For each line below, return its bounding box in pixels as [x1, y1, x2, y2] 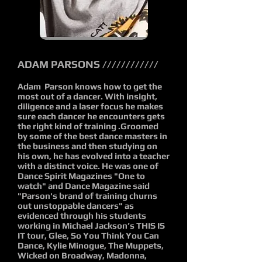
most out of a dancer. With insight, [18, 91, 157, 101]
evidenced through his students [18, 211, 146, 220]
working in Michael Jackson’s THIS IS [18, 220, 165, 230]
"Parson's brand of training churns [18, 191, 157, 201]
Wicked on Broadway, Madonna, [18, 250, 147, 260]
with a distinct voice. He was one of [18, 161, 158, 171]
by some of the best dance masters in [18, 131, 167, 141]
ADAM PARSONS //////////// [18, 58, 158, 70]
